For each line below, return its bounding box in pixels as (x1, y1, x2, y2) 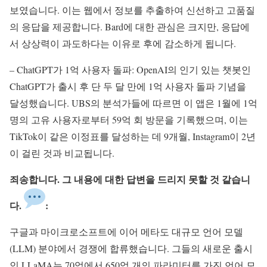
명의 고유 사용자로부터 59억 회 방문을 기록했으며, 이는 (10, 113, 248, 126)
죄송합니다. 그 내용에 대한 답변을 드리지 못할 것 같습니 (10, 172, 250, 187)
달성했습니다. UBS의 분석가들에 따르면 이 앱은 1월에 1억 (10, 97, 257, 110)
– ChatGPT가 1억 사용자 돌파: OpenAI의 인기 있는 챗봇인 (10, 63, 251, 76)
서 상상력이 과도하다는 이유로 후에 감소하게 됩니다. (10, 37, 236, 50)
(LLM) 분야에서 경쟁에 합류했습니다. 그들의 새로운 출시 (10, 242, 253, 255)
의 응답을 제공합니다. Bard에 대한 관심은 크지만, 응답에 (10, 20, 250, 33)
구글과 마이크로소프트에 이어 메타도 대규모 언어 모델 (10, 225, 243, 238)
